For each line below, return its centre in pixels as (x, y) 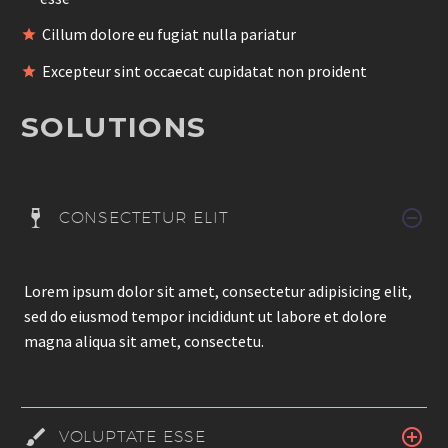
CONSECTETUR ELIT (143, 218)
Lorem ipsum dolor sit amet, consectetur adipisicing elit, (218, 291)
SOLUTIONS (114, 127)
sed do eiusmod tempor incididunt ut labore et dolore (205, 316)
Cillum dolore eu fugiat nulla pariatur (169, 34)
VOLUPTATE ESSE (132, 436)
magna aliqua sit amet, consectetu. (144, 341)
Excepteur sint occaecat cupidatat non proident (204, 70)
